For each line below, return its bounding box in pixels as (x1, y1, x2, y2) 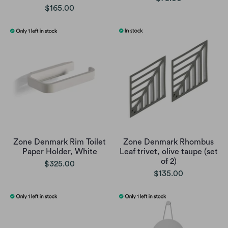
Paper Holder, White (22, 148, 97, 156)
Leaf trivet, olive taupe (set (119, 148, 218, 156)
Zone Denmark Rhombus (123, 138, 214, 147)
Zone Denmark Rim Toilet (13, 138, 106, 147)
